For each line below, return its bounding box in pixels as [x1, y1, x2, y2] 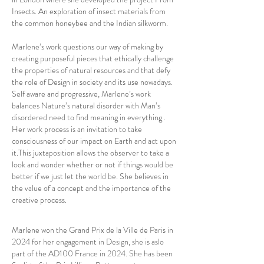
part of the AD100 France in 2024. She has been [12, 247, 173, 259]
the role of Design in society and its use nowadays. [12, 76, 173, 88]
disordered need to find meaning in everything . [12, 111, 166, 123]
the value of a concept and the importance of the [12, 182, 171, 194]
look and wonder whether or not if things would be [12, 159, 173, 170]
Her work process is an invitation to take [12, 123, 142, 135]
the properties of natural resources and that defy [12, 64, 170, 76]
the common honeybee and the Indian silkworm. [12, 17, 170, 29]
